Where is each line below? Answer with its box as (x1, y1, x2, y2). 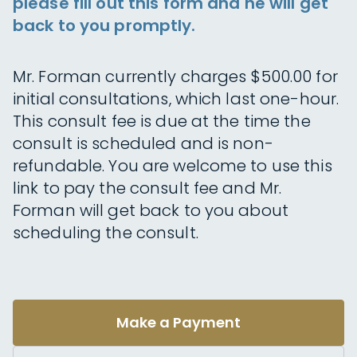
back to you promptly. (13, 14, 196, 37)
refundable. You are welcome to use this (13, 155, 332, 177)
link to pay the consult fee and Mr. (13, 177, 282, 199)
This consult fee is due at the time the (13, 110, 311, 132)
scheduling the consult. (13, 222, 198, 244)
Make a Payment (116, 312, 241, 332)
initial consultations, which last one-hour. (13, 88, 339, 110)
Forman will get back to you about (13, 199, 288, 222)
